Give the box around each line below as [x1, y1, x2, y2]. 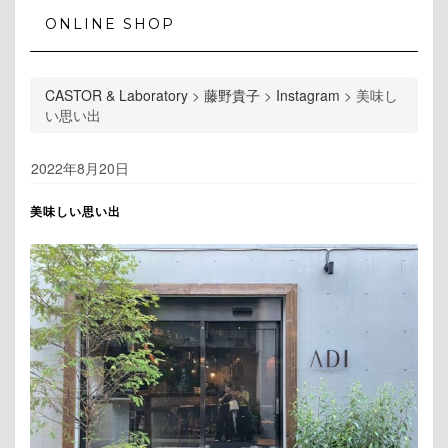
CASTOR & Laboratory [45, 85, 188, 106]
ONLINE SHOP [45, 14, 175, 33]
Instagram [276, 85, 340, 106]
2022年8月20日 [31, 158, 129, 179]
